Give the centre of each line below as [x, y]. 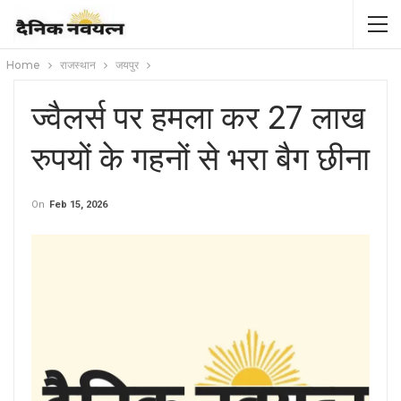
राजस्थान [78, 65]
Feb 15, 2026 [78, 205]
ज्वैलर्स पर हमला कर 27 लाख [198, 118]
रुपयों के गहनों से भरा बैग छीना [200, 159]
